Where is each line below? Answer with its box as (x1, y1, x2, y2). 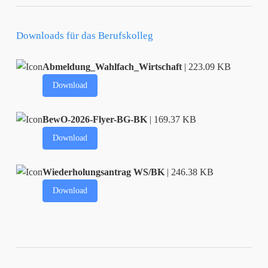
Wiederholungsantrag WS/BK (42, 166, 165, 177)
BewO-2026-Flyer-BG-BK (42, 114, 148, 124)
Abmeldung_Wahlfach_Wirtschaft (42, 61, 182, 72)
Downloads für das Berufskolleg (16, 29, 153, 41)
